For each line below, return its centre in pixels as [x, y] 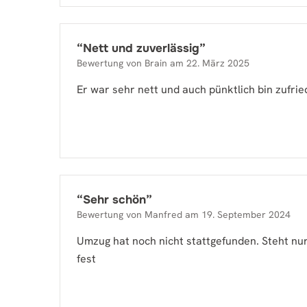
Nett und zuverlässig [141, 48]
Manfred [163, 214]
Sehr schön [114, 200]
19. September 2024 [246, 214]
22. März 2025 [218, 63]
